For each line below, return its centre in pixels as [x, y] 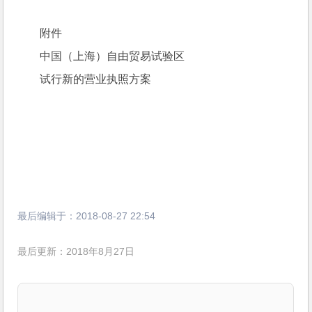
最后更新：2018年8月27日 [76, 252]
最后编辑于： [47, 216]
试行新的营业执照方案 [96, 79]
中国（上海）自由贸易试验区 [112, 56]
